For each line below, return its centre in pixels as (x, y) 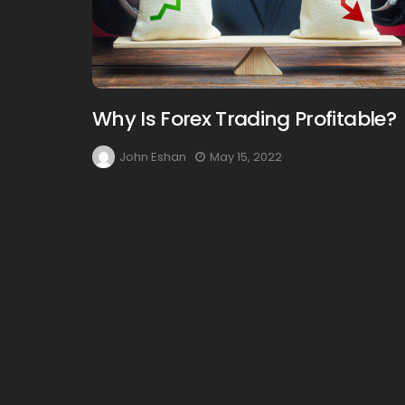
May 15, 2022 (246, 157)
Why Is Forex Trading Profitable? (244, 119)
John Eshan (153, 157)
